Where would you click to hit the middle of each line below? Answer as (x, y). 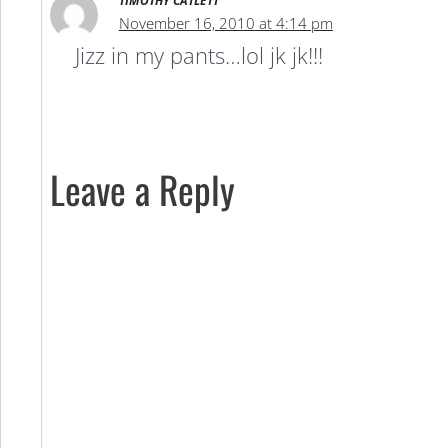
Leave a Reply (142, 189)
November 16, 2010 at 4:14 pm (225, 23)
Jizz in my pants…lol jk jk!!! (198, 55)
